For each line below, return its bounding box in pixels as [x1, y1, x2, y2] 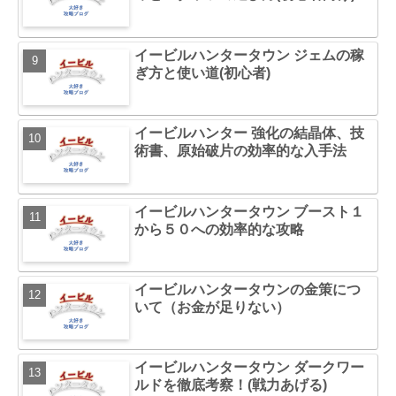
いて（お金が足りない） [134, 299, 291, 315]
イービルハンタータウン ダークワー [134, 360, 365, 376]
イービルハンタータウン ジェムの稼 [134, 47, 365, 63]
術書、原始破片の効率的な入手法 [134, 143, 347, 159]
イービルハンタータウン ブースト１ [134, 203, 365, 219]
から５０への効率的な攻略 [134, 221, 305, 237]
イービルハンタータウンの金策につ [134, 281, 362, 297]
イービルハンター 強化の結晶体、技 [134, 126, 365, 141]
